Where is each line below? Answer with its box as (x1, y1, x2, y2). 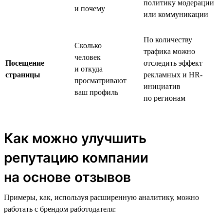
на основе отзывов (4, 168, 131, 185)
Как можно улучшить (4, 129, 146, 146)
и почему (74, 4, 105, 13)
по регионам (144, 93, 185, 102)
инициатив (144, 82, 181, 91)
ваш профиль (74, 88, 118, 96)
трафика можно (144, 47, 195, 55)
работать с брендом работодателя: (4, 204, 116, 213)
